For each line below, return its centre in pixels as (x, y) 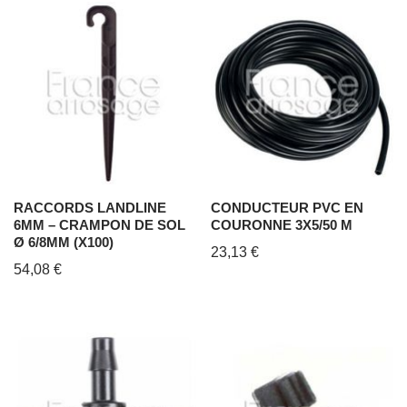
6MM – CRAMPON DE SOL (99, 224)
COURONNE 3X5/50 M (282, 224)
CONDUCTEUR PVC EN (288, 207)
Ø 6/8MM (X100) (64, 242)
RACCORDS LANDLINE (90, 207)
